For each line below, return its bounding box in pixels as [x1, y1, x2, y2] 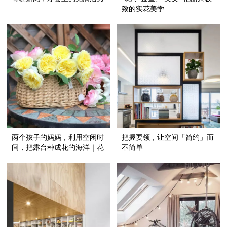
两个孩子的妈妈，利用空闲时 [12, 134, 104, 142]
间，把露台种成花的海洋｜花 [12, 144, 104, 152]
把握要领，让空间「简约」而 [122, 134, 214, 142]
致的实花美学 [122, 5, 165, 13]
